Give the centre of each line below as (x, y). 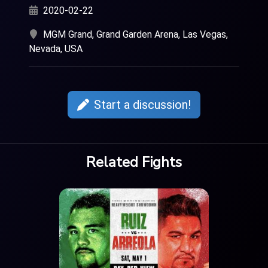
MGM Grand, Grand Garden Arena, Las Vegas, (135, 34)
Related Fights (134, 162)
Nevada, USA (56, 48)
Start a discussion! (142, 105)
